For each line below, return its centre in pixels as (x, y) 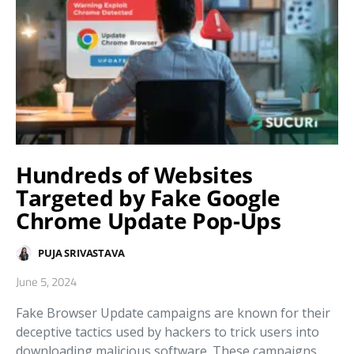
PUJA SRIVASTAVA (81, 252)
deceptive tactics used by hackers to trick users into (168, 332)
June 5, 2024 (46, 282)
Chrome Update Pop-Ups (149, 220)
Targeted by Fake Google (148, 198)
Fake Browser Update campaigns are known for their (173, 313)
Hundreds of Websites (134, 175)
